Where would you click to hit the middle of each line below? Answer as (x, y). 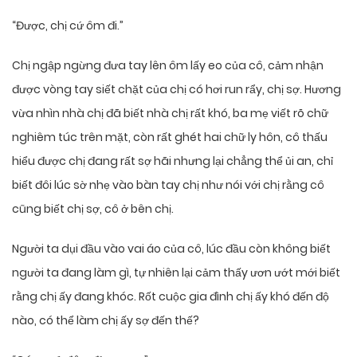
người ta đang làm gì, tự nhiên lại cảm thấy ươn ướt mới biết (176, 273)
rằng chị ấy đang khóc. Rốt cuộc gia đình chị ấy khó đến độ (171, 297)
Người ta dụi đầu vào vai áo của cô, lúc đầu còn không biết (171, 249)
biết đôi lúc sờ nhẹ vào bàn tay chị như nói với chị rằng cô (168, 185)
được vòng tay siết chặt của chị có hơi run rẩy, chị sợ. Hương (177, 90)
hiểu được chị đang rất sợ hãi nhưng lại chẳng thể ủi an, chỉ (173, 161)
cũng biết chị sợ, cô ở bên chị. (93, 209)
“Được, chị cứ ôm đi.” (68, 26)
